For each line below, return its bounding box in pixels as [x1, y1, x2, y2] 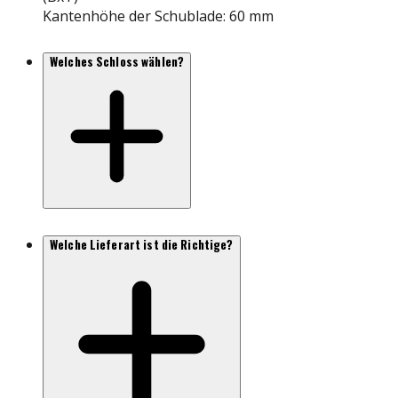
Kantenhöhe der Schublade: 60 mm [43, 6, 274, 27]
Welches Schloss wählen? [50, 52, 185, 71]
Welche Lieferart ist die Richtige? [50, 235, 234, 254]
